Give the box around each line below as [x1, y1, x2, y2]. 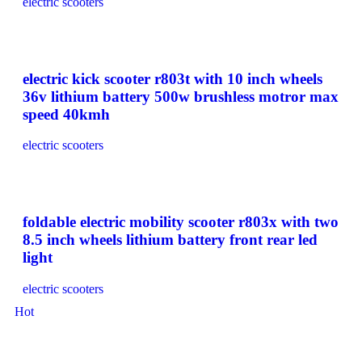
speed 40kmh [23, 105, 110, 123]
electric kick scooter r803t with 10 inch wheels [23, 69, 322, 87]
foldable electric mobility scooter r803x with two [23, 213, 339, 230]
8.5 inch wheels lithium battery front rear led [23, 231, 318, 248]
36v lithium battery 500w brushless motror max [23, 87, 339, 105]
